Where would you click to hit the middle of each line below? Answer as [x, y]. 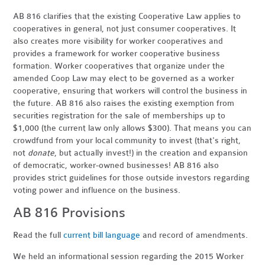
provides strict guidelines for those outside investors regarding [132, 177]
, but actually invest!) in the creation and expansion [151, 153]
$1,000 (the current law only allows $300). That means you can [132, 128]
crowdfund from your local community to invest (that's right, [127, 140]
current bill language [102, 235]
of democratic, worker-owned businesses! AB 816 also [116, 165]
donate [41, 153]
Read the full [38, 235]
